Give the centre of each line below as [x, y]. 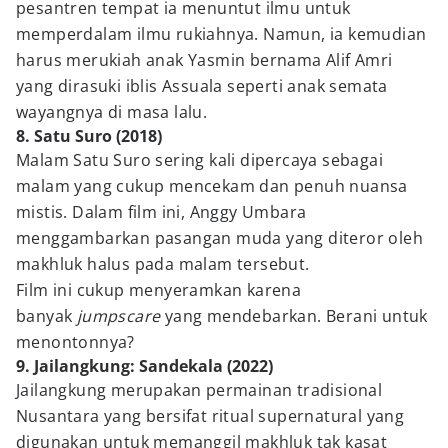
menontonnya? [75, 342]
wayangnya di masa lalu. [112, 112]
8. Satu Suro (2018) [89, 136]
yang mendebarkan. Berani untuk [296, 316]
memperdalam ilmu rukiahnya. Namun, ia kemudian [221, 34]
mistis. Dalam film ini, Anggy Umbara [161, 212]
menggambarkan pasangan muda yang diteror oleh [219, 238]
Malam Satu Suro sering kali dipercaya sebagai [199, 160]
